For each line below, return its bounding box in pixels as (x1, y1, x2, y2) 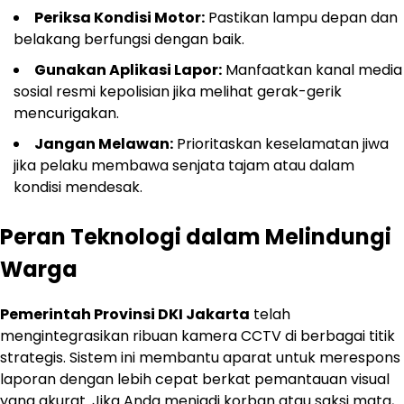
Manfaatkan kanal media (222, 59, 402, 80)
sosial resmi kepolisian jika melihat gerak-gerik (14, 80, 342, 102)
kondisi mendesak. (14, 176, 142, 197)
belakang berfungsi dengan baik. (14, 28, 244, 50)
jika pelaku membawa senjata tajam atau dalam (14, 154, 354, 176)
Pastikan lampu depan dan (205, 6, 398, 28)
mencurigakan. (14, 102, 119, 124)
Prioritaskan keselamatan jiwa (173, 133, 389, 154)
